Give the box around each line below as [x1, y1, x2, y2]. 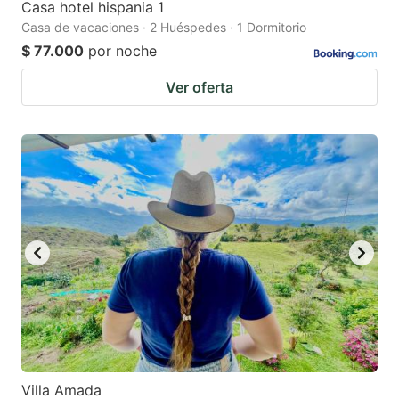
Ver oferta [166, 77, 233, 96]
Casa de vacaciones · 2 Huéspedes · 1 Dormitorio [21, 19, 306, 35]
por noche [88, 41, 157, 60]
